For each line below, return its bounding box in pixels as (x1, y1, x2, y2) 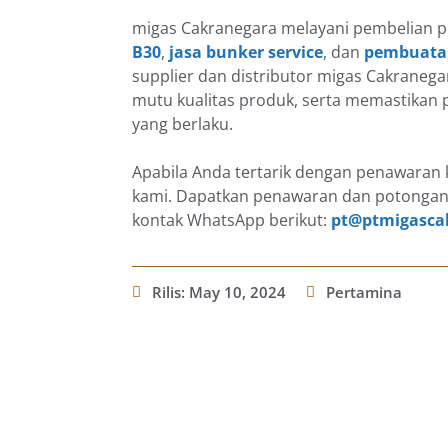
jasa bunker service (169, 41, 323, 64)
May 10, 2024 (189, 282, 286, 303)
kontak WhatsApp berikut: (132, 209, 331, 232)
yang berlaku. (132, 113, 233, 136)
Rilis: (152, 282, 189, 303)
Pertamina (326, 282, 402, 303)
